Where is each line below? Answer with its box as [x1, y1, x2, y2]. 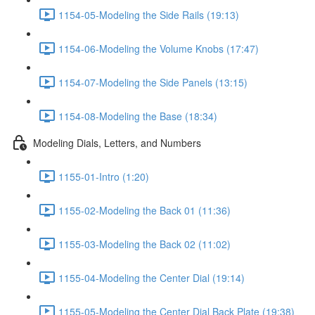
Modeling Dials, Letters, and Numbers [33, 135, 201, 150]
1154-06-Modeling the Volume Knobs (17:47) [58, 41, 259, 56]
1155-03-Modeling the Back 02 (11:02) [58, 236, 231, 251]
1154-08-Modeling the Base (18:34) [58, 108, 217, 123]
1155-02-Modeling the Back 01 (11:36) [58, 202, 231, 217]
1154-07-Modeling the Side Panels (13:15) [58, 75, 247, 89]
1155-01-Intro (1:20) [58, 169, 149, 184]
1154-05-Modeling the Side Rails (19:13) [58, 7, 239, 22]
